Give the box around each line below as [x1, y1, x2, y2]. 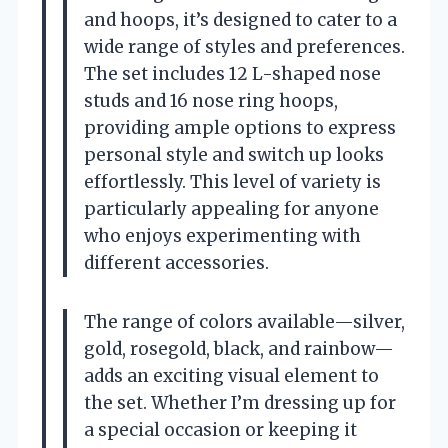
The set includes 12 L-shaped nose [84, 62, 381, 85]
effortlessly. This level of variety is [84, 170, 381, 193]
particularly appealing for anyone [84, 197, 379, 220]
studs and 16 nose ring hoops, [84, 89, 338, 112]
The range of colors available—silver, [84, 310, 405, 333]
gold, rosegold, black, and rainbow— [84, 337, 394, 360]
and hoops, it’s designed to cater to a [84, 8, 397, 31]
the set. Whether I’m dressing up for [84, 391, 396, 414]
